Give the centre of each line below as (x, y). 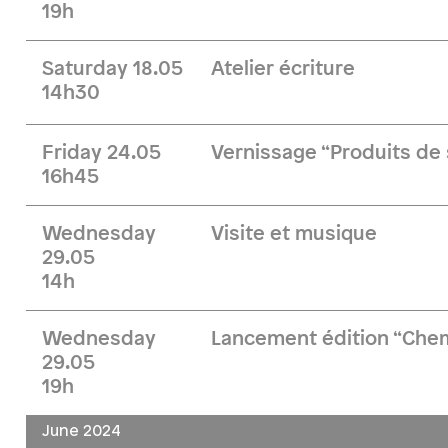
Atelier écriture (283, 69)
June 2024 (81, 431)
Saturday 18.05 (112, 69)
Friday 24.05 (101, 153)
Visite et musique (294, 234)
